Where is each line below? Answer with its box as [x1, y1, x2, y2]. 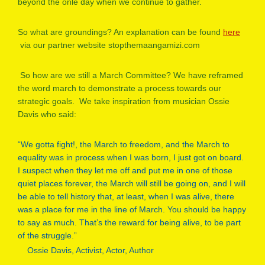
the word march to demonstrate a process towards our [18, 83, 221, 93]
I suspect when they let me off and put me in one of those [18, 165, 232, 175]
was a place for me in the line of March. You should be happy [18, 204, 246, 214]
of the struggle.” [18, 230, 77, 240]
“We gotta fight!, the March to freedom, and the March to [18, 139, 230, 149]
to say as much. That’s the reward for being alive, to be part [18, 217, 241, 227]
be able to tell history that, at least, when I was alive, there [18, 191, 234, 201]
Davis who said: [18, 109, 76, 119]
